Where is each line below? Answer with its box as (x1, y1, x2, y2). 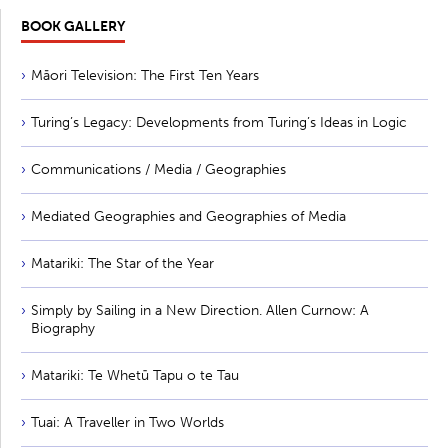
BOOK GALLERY (21, 18, 125, 35)
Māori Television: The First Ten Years (31, 67, 259, 84)
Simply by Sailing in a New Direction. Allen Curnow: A (31, 302, 369, 319)
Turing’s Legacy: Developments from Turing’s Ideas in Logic (31, 114, 407, 131)
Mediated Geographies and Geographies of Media (31, 208, 346, 225)
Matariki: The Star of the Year (31, 255, 214, 272)
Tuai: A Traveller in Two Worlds (31, 414, 224, 431)
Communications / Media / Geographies (31, 161, 286, 178)
